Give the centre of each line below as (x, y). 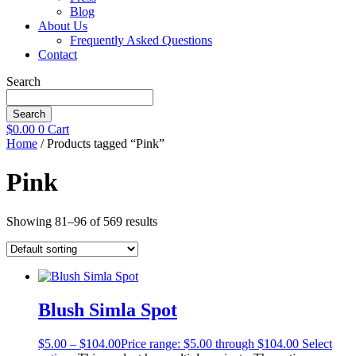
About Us (63, 26)
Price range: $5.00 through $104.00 (210, 343)
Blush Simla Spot (108, 310)
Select (317, 343)
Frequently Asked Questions (141, 40)
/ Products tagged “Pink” (101, 143)
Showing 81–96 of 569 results (82, 221)
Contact (58, 54)
